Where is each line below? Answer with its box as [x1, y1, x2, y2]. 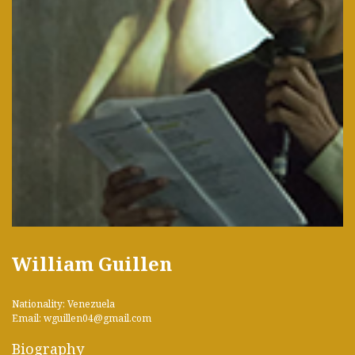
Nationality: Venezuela [12, 297, 115, 311]
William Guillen [12, 250, 172, 277]
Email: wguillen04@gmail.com [12, 311, 151, 326]
